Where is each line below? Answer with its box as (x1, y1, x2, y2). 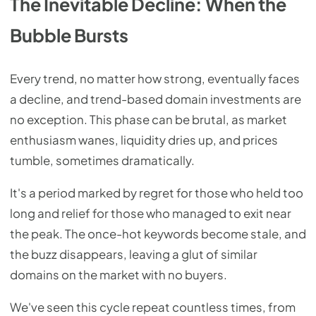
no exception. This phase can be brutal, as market (10, 112, 287, 128)
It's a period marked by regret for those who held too (10, 186, 303, 201)
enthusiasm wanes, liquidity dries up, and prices (10, 133, 278, 148)
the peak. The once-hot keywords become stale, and (10, 226, 306, 242)
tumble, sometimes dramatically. (10, 153, 195, 169)
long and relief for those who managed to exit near (10, 206, 291, 221)
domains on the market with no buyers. (10, 267, 227, 283)
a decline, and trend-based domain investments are (10, 92, 301, 107)
